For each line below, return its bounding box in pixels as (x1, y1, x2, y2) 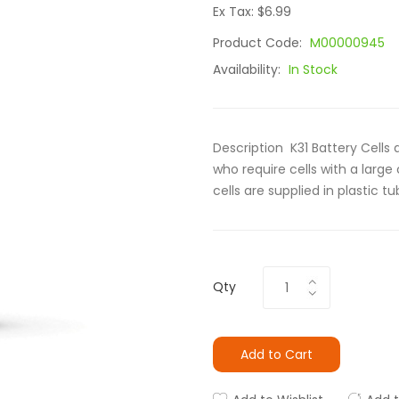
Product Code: (213, 34, 305, 52)
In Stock (289, 61, 338, 78)
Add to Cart (240, 346, 313, 363)
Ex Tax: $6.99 (213, 3, 291, 20)
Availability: (213, 61, 284, 78)
